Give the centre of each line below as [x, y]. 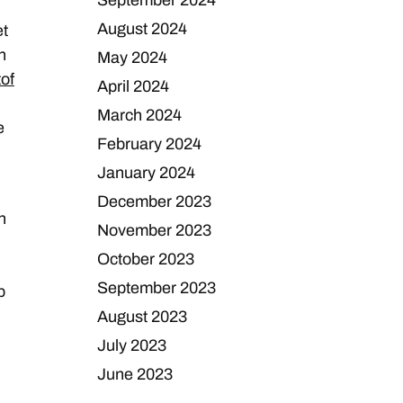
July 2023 [132, 345]
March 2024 [140, 115]
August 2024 [143, 29]
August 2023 [143, 317]
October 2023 [146, 259]
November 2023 [155, 230]
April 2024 [134, 86]
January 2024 [147, 173]
